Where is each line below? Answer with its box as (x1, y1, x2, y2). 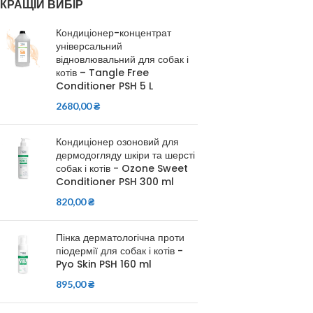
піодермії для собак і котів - (56, 244, 183, 258)
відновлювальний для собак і (56, 52, 189, 66)
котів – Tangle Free (56, 66, 149, 80)
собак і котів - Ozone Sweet (56, 161, 188, 175)
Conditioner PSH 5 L (56, 79, 153, 93)
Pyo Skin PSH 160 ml (56, 257, 152, 271)
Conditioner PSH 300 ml (56, 175, 174, 189)
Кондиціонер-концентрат (56, 26, 171, 40)
